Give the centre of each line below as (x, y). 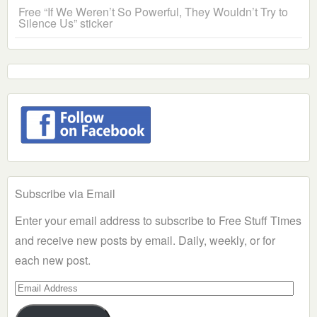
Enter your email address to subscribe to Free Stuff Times (158, 221)
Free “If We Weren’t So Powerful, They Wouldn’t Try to (153, 12)
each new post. (53, 260)
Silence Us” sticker (65, 23)
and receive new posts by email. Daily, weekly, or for (145, 241)
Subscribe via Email (65, 194)
